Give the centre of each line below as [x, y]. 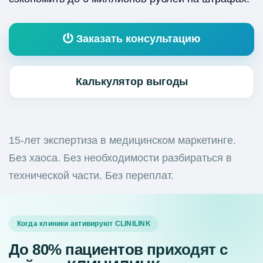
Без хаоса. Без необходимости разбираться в [120, 158]
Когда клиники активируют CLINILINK [84, 224]
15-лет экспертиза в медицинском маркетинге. [122, 141]
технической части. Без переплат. [91, 176]
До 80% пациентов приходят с [118, 250]
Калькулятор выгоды [131, 81]
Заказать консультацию [137, 39]
